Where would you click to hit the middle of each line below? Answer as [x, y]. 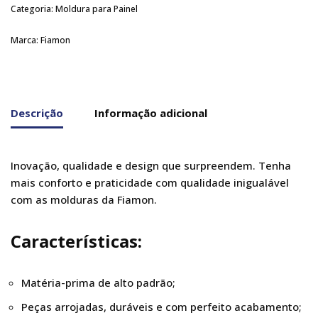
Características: [76, 241]
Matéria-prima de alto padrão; [98, 283]
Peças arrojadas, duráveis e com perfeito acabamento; [161, 307]
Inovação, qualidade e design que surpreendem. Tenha [151, 165]
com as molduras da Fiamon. [84, 199]
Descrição [37, 113]
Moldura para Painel [97, 9]
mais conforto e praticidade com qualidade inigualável [150, 182]
